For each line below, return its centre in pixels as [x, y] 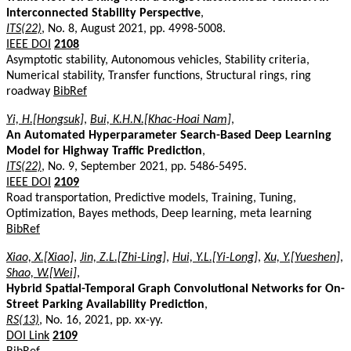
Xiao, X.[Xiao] [40, 257]
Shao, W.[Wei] [42, 273]
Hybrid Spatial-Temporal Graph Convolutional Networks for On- [175, 289]
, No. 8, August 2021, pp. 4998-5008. [134, 29]
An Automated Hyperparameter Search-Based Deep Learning [169, 135]
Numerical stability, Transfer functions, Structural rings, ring [159, 76]
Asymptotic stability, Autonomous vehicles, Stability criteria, [158, 60]
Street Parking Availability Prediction [105, 304]
